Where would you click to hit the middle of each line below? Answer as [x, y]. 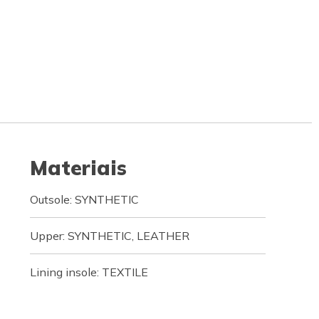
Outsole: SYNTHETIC [84, 199]
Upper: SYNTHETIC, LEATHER [109, 236]
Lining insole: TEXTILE [89, 272]
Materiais [78, 168]
